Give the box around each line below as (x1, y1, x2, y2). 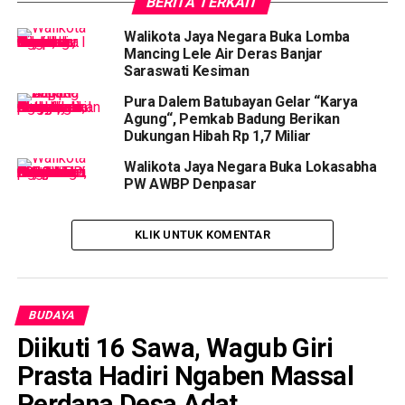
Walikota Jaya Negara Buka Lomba (123, 28, 350, 45)
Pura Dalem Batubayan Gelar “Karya (123, 93, 358, 110)
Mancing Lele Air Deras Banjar (123, 45, 323, 62)
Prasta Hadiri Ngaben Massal (16, 361, 354, 391)
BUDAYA (26, 308, 77, 322)
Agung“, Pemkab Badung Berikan (123, 110, 340, 127)
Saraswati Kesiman (123, 62, 250, 80)
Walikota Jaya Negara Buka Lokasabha (123, 158, 377, 175)
